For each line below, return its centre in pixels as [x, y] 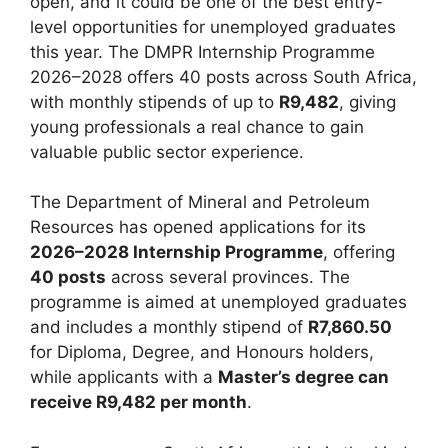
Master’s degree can [303, 377]
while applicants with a [124, 377]
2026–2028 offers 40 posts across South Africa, [223, 76]
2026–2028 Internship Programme [176, 252]
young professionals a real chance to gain [197, 126]
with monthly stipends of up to [154, 101]
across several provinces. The [228, 277]
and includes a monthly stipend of [169, 327]
